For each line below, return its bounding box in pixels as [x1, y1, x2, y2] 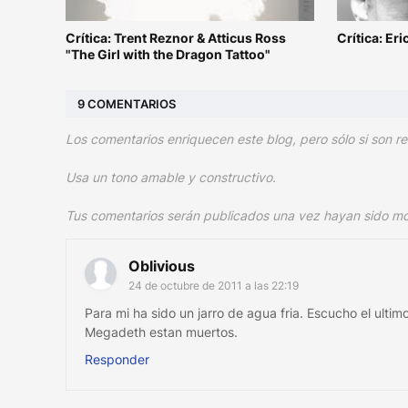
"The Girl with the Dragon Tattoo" [66, 46, 270, 63]
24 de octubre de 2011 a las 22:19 [128, 279, 299, 293]
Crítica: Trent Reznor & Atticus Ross [66, 30, 286, 46]
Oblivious [128, 257, 195, 276]
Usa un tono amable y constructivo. [66, 169, 276, 186]
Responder [85, 352, 149, 368]
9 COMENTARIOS [77, 96, 176, 111]
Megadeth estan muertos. [85, 324, 238, 341]
